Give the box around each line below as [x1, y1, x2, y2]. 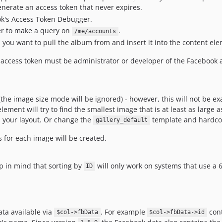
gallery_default [95, 116, 148, 124]
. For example [100, 207, 147, 217]
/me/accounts [74, 28, 116, 35]
